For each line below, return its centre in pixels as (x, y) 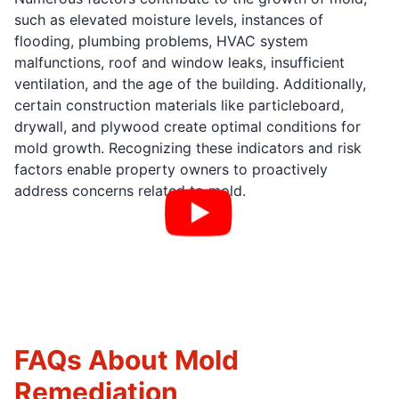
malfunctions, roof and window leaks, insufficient (179, 63)
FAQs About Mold (126, 360)
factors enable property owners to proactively (171, 170)
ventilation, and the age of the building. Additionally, (190, 84)
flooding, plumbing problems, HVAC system (161, 41)
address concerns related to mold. (130, 191)
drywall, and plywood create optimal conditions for (187, 127)
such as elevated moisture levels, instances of (169, 20)
